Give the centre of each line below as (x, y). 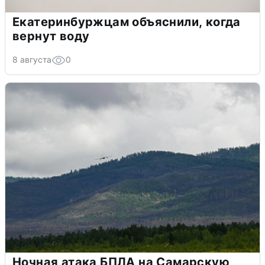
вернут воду (51, 36)
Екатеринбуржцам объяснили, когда (127, 22)
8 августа (32, 59)
